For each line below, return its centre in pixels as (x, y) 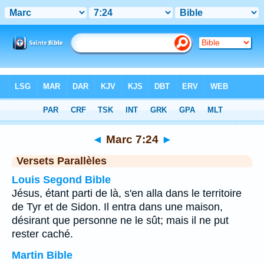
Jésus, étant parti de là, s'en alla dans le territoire (127, 193)
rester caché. (42, 234)
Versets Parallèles (62, 161)
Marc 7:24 (132, 139)
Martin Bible (42, 255)
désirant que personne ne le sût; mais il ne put (120, 220)
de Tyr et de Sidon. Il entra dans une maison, (117, 207)
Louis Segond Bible (61, 180)
